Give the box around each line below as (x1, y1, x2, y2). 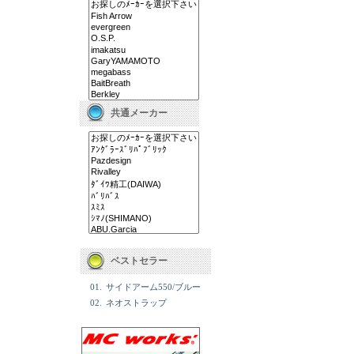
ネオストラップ (106, 298, 167, 307)
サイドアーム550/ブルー (106, 282, 201, 292)
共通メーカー (111, 107, 168, 119)
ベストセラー (111, 255, 168, 267)
